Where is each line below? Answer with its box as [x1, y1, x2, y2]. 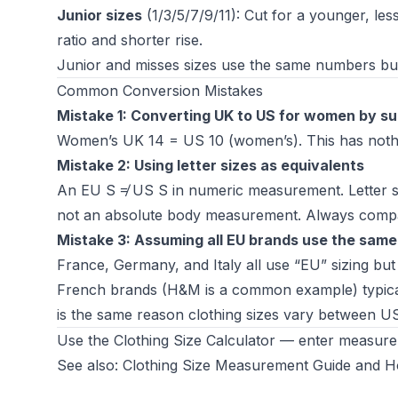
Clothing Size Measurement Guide [123, 356, 351, 374]
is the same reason [57, 306, 188, 323]
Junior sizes [57, 6, 142, 24]
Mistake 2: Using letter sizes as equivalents [57, 156, 364, 174]
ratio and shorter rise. [57, 31, 203, 49]
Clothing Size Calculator [114, 331, 275, 349]
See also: [57, 356, 123, 374]
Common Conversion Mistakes [57, 82, 263, 99]
